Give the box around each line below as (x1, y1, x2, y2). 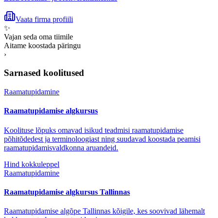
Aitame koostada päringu (4, 41, 81, 50)
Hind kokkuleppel (4, 160, 59, 168)
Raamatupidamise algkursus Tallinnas (4, 187, 130, 196)
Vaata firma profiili (16, 15, 73, 23)
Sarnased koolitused (4, 68, 84, 78)
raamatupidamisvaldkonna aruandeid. (4, 143, 118, 152)
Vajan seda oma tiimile (4, 32, 73, 41)
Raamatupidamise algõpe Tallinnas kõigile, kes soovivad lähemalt (4, 207, 205, 216)
